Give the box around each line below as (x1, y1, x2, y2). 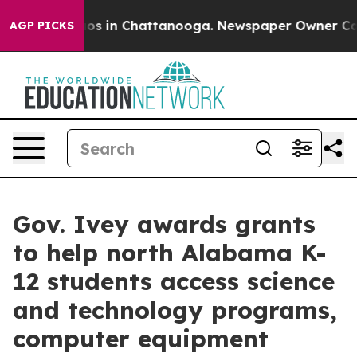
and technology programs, (13, 295, 337, 325)
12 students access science (13, 266, 335, 296)
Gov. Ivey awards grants (13, 209, 316, 239)
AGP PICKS (10, 18, 74, 33)
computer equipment (13, 324, 269, 354)
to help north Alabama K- (13, 237, 327, 268)
